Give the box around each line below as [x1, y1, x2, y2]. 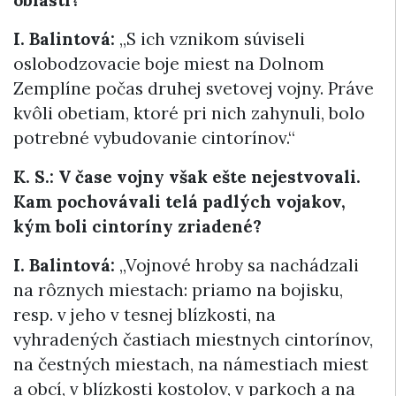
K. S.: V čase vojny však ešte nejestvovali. [13, 166, 361, 187]
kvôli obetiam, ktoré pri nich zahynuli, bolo [13, 103, 365, 124]
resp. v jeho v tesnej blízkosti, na [13, 304, 276, 325]
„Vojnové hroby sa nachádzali [115, 255, 359, 276]
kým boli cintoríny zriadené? [13, 216, 262, 237]
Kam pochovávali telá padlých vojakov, [13, 191, 346, 212]
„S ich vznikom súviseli [115, 28, 305, 49]
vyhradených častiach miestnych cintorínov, [13, 329, 373, 350]
